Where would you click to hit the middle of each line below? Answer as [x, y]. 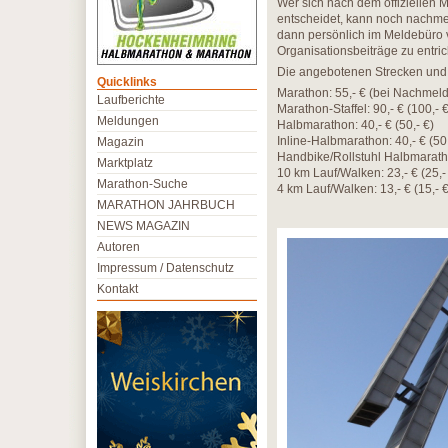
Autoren [118, 247]
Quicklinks [127, 82]
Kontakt [117, 289]
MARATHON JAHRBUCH [166, 205]
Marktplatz [125, 163]
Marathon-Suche [142, 184]
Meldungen [128, 121]
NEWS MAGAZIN [143, 226]
